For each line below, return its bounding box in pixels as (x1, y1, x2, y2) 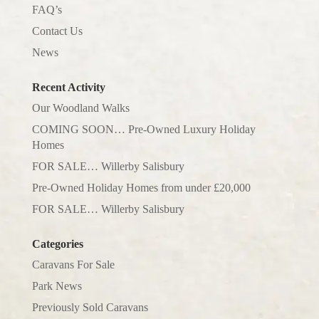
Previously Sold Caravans (31, 300, 148, 313)
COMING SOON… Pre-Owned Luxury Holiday (31, 122, 256, 135)
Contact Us (31, 24, 83, 37)
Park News (31, 279, 82, 292)
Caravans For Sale (31, 258, 115, 271)
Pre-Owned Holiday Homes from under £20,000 (31, 181, 251, 194)
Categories (31, 237, 83, 250)
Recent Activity (31, 80, 105, 93)
